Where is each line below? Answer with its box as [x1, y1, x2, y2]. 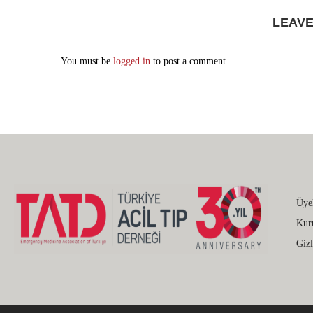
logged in [113, 56, 150, 66]
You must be [61, 56, 113, 66]
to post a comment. [150, 56, 228, 66]
